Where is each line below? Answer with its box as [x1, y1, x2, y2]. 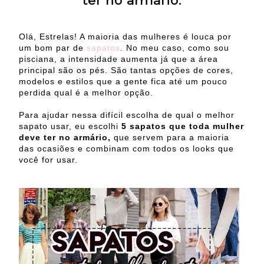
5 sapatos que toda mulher [118, 121, 244, 131]
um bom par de [19, 43, 87, 53]
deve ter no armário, [19, 133, 114, 143]
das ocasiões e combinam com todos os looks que [19, 144, 234, 154]
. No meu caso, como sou [120, 43, 229, 53]
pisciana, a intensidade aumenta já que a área [19, 54, 218, 64]
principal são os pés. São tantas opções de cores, [19, 65, 233, 75]
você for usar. [19, 155, 78, 165]
